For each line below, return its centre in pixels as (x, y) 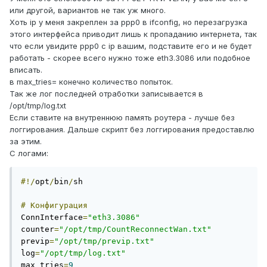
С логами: (29, 153)
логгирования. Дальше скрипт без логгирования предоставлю (132, 130)
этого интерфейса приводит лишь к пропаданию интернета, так (133, 34)
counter (38, 229)
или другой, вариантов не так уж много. (88, 10)
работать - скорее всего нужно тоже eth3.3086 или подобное (130, 58)
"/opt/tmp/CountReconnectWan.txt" (135, 229)
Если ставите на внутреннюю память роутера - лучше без (122, 118)
